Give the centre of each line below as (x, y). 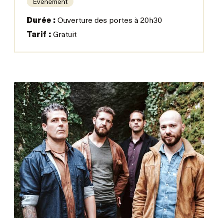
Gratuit (64, 35)
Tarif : (39, 35)
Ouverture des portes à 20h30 (109, 21)
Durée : (41, 21)
